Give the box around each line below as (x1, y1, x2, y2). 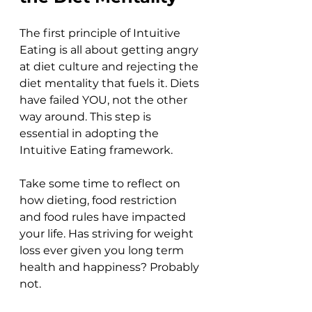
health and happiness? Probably (19, 260, 202, 274)
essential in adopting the (19, 127, 162, 141)
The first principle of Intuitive (19, 26, 183, 40)
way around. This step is (19, 110, 154, 124)
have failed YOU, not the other (19, 93, 190, 107)
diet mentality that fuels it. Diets (19, 77, 202, 91)
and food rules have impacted (19, 210, 189, 224)
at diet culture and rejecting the (19, 60, 201, 74)
